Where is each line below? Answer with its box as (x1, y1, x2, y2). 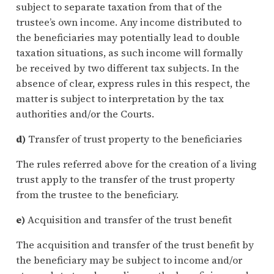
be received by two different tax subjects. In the (15, 61, 239, 75)
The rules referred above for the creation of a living (15, 157, 256, 171)
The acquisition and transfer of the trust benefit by (15, 238, 254, 252)
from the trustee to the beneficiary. (15, 188, 179, 202)
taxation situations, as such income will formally (15, 46, 243, 60)
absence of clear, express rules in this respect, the (15, 76, 250, 91)
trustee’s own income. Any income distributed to (15, 15, 242, 29)
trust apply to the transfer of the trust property (15, 172, 235, 187)
